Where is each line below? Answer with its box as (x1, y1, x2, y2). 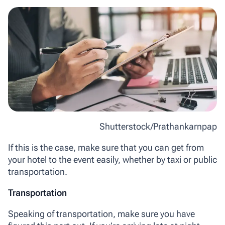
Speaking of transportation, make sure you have (8, 208, 195, 219)
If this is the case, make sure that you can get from (8, 142, 204, 153)
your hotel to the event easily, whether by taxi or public (8, 154, 217, 165)
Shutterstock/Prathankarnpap (99, 121, 217, 132)
